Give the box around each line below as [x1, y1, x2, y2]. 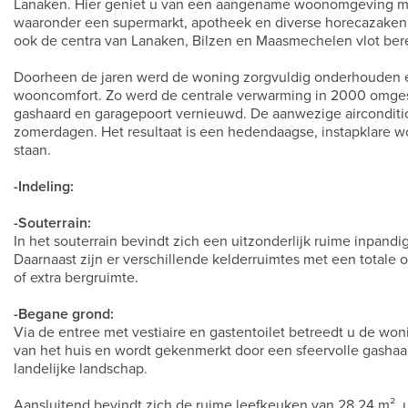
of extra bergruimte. [14, 269, 138, 287]
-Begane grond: [14, 305, 114, 323]
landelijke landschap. [14, 360, 148, 378]
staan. [14, 141, 51, 159]
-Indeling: [14, 178, 74, 196]
